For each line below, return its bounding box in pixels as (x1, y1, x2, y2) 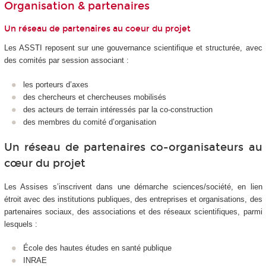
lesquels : (4, 219, 37, 229)
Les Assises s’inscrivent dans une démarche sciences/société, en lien (4, 182, 262, 191)
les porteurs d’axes (23, 80, 88, 89)
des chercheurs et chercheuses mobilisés (23, 92, 166, 102)
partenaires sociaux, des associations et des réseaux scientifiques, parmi (4, 207, 262, 216)
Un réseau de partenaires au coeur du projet (4, 24, 191, 34)
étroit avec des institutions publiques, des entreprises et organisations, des (4, 194, 262, 204)
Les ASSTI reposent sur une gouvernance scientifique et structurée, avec (4, 43, 262, 53)
